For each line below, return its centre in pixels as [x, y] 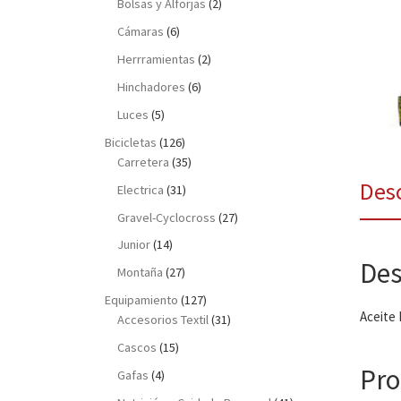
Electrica [141, 189]
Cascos [137, 348]
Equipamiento [141, 300]
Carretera [144, 162]
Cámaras [141, 32]
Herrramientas [157, 59]
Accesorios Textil [163, 320]
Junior [134, 245]
